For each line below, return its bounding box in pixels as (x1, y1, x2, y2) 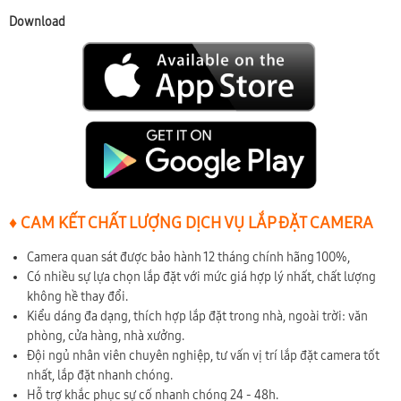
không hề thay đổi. (27, 288, 128, 304)
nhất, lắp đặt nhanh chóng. (27, 367, 173, 383)
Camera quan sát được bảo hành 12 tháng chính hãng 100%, (27, 249, 350, 265)
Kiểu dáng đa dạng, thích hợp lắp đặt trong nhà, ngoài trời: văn (27, 308, 368, 324)
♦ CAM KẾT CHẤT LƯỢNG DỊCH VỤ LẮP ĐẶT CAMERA (9, 212, 373, 233)
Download (9, 13, 65, 30)
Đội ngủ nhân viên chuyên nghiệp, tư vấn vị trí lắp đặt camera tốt (27, 347, 380, 363)
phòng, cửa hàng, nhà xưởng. (27, 328, 184, 344)
